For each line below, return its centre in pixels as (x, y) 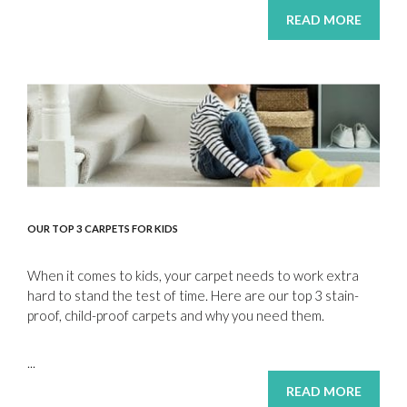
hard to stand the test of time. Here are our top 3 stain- (193, 296)
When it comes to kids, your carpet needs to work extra (193, 276)
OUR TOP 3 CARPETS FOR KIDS (103, 229)
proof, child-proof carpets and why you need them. (176, 316)
